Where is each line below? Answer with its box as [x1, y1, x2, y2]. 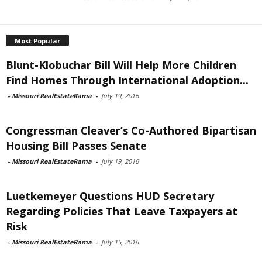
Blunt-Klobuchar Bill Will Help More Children [6, 57, 236, 72]
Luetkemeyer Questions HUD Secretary [6, 188, 214, 203]
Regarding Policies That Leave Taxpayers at [6, 204, 237, 218]
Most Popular [15, 36, 60, 45]
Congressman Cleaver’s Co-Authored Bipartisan [6, 123, 256, 137]
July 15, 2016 [101, 237, 139, 246]
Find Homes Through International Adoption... [6, 73, 249, 87]
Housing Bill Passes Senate [6, 138, 147, 153]
